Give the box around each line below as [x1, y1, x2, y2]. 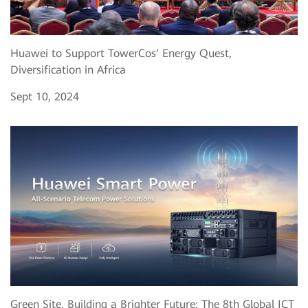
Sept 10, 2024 [10, 89, 79, 103]
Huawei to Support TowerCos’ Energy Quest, [10, 46, 232, 60]
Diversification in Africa [10, 63, 126, 76]
